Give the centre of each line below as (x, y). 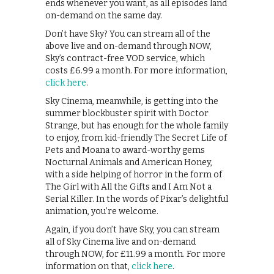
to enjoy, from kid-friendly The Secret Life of (136, 138)
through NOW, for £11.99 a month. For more (135, 254)
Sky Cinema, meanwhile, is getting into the (132, 102)
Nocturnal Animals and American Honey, (129, 163)
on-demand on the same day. (104, 16)
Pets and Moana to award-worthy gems (125, 150)
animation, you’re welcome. (102, 212)
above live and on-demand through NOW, (128, 46)
